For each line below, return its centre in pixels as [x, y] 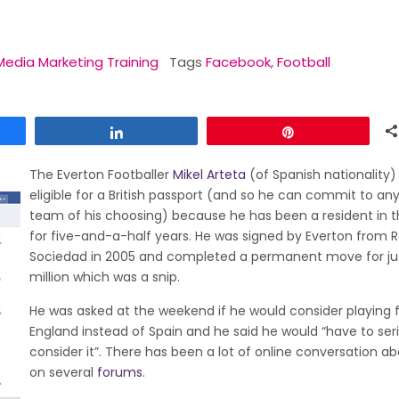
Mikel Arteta [209, 175]
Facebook [238, 62]
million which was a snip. [105, 277]
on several [63, 372]
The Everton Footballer [101, 175]
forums [120, 372]
